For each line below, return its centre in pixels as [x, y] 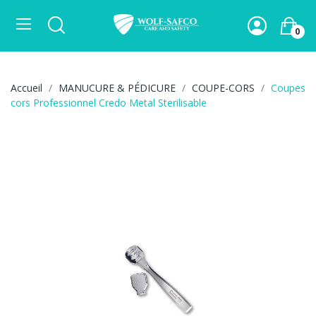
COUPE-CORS [223, 88]
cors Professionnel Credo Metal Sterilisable [109, 103]
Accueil [26, 88]
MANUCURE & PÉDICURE [117, 88]
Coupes [288, 88]
